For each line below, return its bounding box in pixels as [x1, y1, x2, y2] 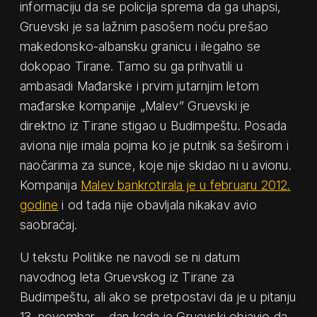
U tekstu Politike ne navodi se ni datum [20, 249, 240, 265]
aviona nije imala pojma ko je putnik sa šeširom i [20, 137, 289, 153]
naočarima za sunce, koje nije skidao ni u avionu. [20, 157, 292, 173]
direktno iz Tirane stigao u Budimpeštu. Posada [20, 117, 287, 133]
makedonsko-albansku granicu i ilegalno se [20, 38, 261, 54]
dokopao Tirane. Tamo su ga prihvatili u [20, 58, 243, 74]
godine [20, 197, 59, 212]
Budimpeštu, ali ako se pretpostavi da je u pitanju [20, 289, 296, 304]
